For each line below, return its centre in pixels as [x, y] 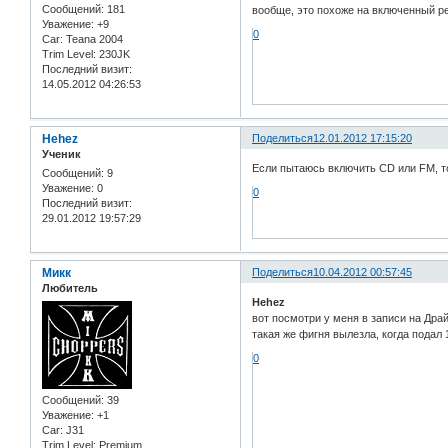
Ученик [61, 154]
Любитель [70, 288]
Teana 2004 [93, 39]
